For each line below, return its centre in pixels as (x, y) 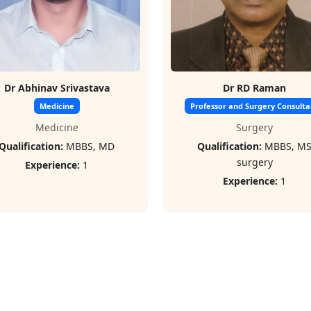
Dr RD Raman (254, 88)
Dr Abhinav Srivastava (57, 88)
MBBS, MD (89, 146)
